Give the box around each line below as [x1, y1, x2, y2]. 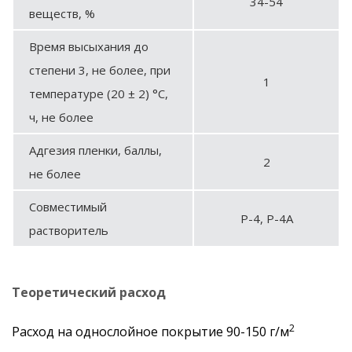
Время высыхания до [29, 38, 148, 54]
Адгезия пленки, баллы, [29, 141, 162, 158]
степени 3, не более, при [29, 61, 170, 78]
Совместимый [29, 198, 107, 214]
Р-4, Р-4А [240, 210, 293, 226]
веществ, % [29, 5, 95, 21]
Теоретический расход [12, 283, 166, 301]
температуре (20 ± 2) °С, [29, 85, 168, 101]
